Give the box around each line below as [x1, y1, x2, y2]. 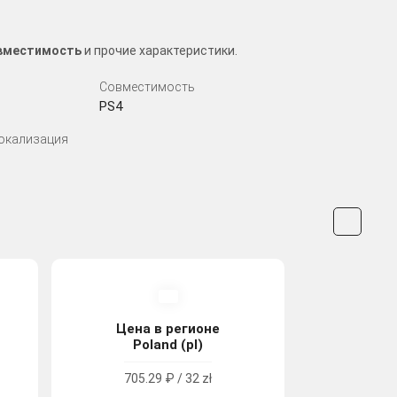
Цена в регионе [116, 320, 221, 337]
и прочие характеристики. [82, 43, 237, 58]
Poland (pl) [133, 336, 204, 353]
